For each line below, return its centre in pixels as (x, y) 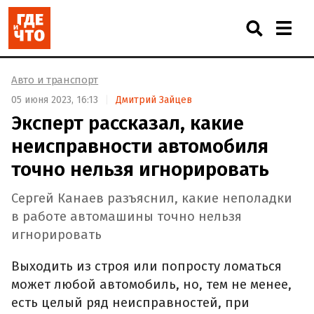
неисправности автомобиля (140, 146)
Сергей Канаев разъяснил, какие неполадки (152, 199)
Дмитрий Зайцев (154, 100)
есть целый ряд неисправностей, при (130, 302)
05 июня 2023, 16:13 (55, 100)
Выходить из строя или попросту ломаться (146, 266)
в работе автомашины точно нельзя (127, 217)
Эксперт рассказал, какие (128, 123)
